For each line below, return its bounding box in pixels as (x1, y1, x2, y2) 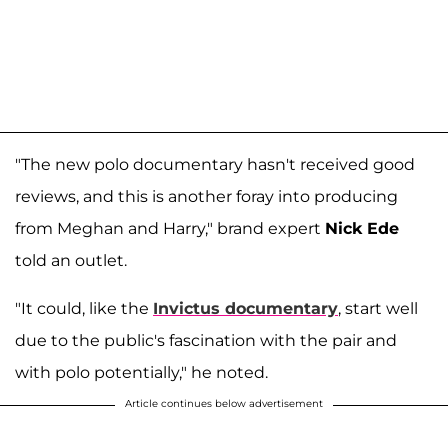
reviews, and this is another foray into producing (15, 187, 398, 207)
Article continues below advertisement (125, 397, 323, 411)
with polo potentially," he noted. (15, 363, 268, 383)
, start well (338, 299, 418, 319)
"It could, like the (15, 299, 153, 319)
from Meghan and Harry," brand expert (15, 219, 325, 239)
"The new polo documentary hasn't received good (15, 155, 415, 175)
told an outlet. (15, 251, 127, 271)
